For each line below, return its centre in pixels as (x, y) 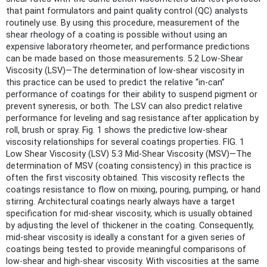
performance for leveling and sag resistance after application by (132, 118)
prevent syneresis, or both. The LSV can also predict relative (124, 106)
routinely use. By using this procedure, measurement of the (123, 23)
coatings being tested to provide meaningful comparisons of (126, 249)
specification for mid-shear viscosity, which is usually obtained (129, 213)
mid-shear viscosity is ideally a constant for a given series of (126, 237)
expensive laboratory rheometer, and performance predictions (128, 46)
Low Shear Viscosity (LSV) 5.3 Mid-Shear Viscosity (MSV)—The (129, 154)
